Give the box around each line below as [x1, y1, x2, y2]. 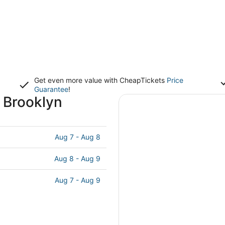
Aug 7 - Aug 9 [55, 176, 100, 184]
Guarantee [34, 85, 68, 93]
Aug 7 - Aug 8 [55, 133, 100, 141]
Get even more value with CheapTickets [34, 76, 167, 84]
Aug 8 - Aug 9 [54, 154, 100, 163]
